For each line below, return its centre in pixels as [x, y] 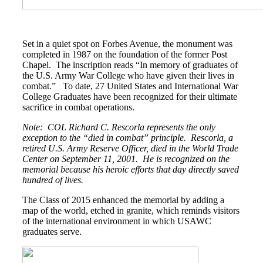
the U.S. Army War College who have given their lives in [128, 75]
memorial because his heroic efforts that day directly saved [131, 169]
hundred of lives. [54, 180]
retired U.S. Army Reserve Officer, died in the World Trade [130, 148]
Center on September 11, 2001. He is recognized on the [126, 159]
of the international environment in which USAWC [117, 221]
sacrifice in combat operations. [78, 107]
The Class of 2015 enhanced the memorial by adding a [123, 200]
